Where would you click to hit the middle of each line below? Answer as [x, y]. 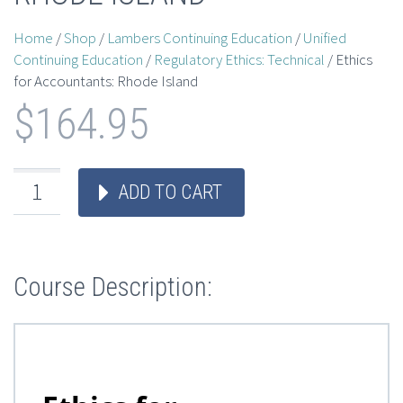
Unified [325, 38]
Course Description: [113, 287]
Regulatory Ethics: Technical [239, 60]
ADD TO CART [170, 193]
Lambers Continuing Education [200, 38]
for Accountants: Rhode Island [106, 81]
